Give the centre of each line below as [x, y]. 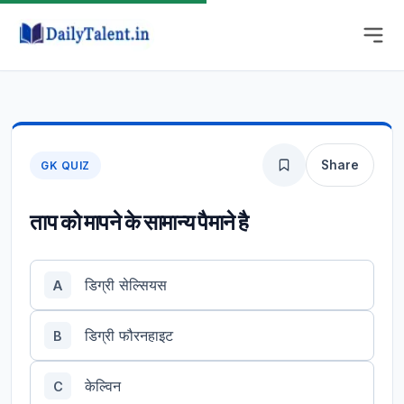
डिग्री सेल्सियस [126, 285]
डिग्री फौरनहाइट [129, 335]
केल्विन [103, 386]
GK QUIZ [65, 165]
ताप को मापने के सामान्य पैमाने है [139, 221]
